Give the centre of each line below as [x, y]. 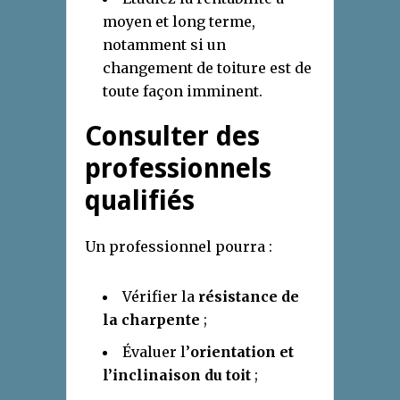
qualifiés [140, 201]
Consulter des [172, 137]
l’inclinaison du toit [177, 375]
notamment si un [164, 45]
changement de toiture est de [207, 68]
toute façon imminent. [183, 92]
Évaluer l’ [156, 352]
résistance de [249, 297]
